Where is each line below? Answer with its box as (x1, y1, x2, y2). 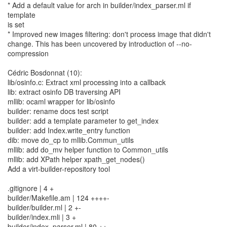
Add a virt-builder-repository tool (8, 164, 110, 174)
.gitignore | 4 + (8, 183, 54, 193)
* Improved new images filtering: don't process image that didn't (8, 29, 211, 39)
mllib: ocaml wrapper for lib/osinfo (8, 96, 115, 106)
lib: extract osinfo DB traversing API (8, 87, 121, 97)
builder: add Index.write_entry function (8, 125, 130, 135)
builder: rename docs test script (8, 106, 108, 116)
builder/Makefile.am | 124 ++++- (8, 193, 109, 203)
